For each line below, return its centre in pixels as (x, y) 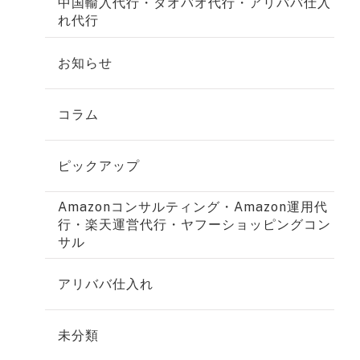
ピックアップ (99, 166)
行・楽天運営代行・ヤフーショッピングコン (194, 225)
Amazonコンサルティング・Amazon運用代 (193, 207)
